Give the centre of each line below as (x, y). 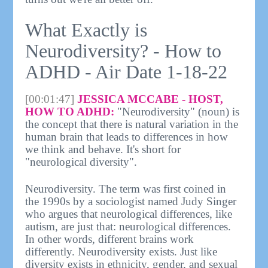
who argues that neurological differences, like (129, 214)
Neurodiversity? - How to (124, 51)
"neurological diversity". (81, 162)
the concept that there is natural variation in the (132, 124)
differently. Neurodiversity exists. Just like (121, 252)
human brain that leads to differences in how (127, 137)
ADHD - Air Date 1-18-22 (127, 71)
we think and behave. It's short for (103, 150)
